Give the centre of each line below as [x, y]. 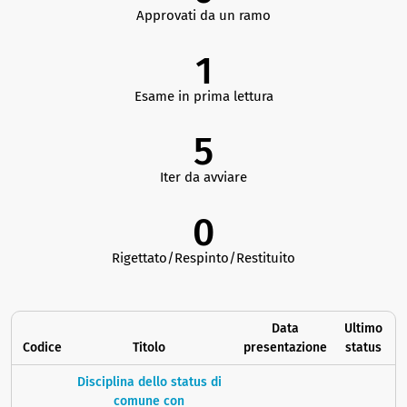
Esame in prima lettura [203, 97]
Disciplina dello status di [149, 382]
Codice [42, 348]
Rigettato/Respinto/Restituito [203, 258]
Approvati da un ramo [203, 16]
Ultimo [363, 329]
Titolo [149, 348]
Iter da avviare [203, 178]
